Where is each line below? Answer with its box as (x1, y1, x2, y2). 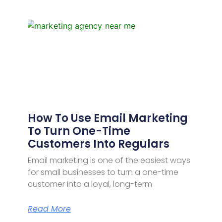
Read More (27, 203, 71, 215)
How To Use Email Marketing (27, 110, 188, 126)
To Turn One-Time (27, 123, 130, 139)
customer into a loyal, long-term (27, 178, 152, 190)
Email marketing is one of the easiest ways (27, 154, 190, 166)
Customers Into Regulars (27, 136, 169, 152)
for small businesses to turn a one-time (27, 166, 178, 178)
